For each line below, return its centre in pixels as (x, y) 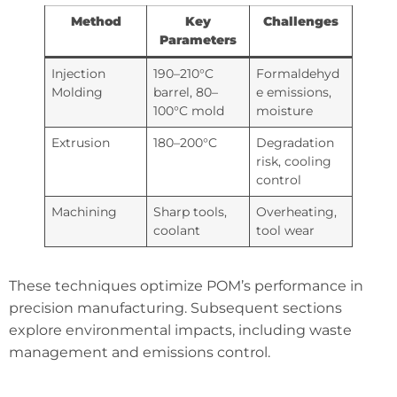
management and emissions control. (140, 353)
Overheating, (297, 212)
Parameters (198, 40)
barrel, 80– (186, 93)
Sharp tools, (191, 212)
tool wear (286, 231)
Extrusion (81, 143)
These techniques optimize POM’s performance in (186, 286)
